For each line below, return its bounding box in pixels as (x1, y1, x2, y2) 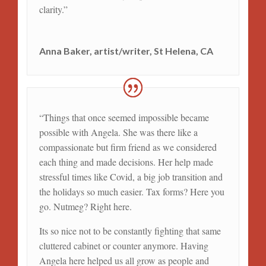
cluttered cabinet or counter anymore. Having (39, 239, 208, 252)
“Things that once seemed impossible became (39, 111, 209, 123)
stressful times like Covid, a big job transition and (39, 170, 223, 183)
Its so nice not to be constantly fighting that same (39, 224, 221, 237)
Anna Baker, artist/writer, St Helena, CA (39, 45, 213, 57)
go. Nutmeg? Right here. (39, 200, 132, 213)
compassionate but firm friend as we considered (39, 141, 217, 153)
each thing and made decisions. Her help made (39, 156, 213, 168)
